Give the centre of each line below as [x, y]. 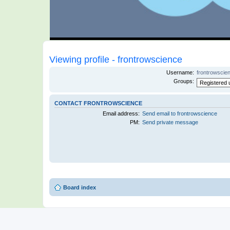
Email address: [121, 113]
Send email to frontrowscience [180, 113]
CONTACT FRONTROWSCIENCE [98, 103]
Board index [80, 187]
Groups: [184, 81]
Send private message [170, 122]
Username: [180, 73]
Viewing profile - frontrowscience [116, 59]
